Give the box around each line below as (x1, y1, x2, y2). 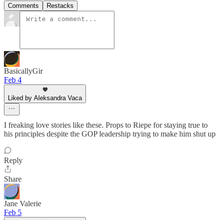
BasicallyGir (4, 67, 43, 76)
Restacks (47, 2, 74, 10)
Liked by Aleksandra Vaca (8, 94, 82, 102)
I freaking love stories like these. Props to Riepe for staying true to (4, 121, 208, 130)
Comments (8, 2, 39, 10)
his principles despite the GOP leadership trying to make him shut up (4, 130, 216, 138)
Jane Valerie (4, 199, 41, 208)
